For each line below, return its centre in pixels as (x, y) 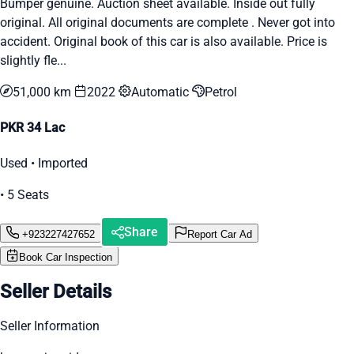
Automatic (162, 92)
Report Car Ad (220, 234)
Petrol (221, 92)
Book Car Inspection (66, 258)
